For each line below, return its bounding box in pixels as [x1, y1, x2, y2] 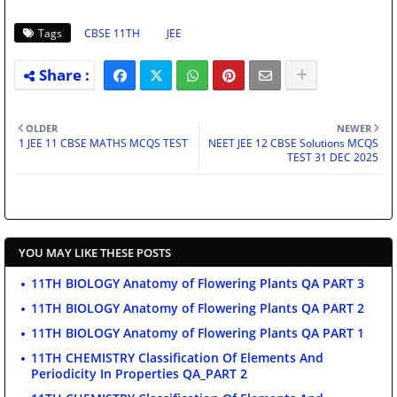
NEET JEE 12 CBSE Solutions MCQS [208, 135, 378, 151]
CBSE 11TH [84, 25, 140, 41]
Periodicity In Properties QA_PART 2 [31, 364, 247, 382]
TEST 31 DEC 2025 [287, 149, 378, 165]
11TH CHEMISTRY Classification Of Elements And [31, 348, 323, 366]
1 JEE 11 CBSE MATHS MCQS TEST [19, 135, 188, 151]
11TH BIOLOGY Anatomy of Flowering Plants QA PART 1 [31, 323, 364, 341]
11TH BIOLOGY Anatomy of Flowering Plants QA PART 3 [31, 274, 364, 292]
